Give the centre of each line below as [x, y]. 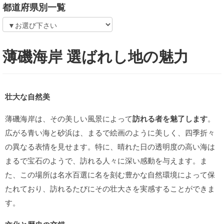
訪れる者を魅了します [170, 118]
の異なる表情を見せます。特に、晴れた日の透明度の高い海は [110, 146]
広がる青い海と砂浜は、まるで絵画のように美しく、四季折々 [110, 132]
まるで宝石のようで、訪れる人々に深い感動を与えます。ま [106, 160]
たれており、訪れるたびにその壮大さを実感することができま [110, 188]
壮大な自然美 [27, 96]
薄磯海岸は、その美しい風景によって [69, 118]
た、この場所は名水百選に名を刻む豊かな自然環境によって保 [110, 174]
